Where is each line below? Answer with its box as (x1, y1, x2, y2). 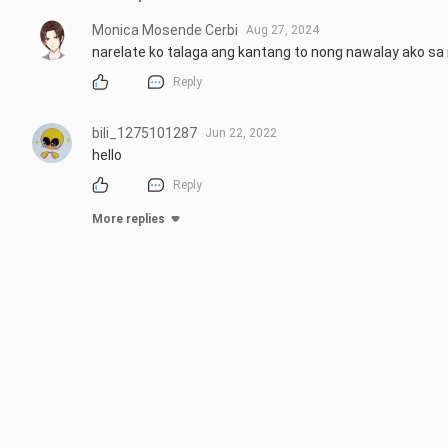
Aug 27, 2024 (246, 23, 319, 38)
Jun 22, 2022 (205, 126, 277, 141)
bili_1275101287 (92, 125, 197, 142)
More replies (92, 212, 165, 227)
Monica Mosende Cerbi (92, 22, 238, 39)
